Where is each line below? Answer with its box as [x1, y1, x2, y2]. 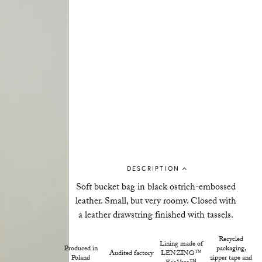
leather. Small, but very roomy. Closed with [75, 194, 237, 210]
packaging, [216, 243, 246, 255]
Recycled [219, 233, 244, 246]
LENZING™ [160, 247, 202, 260]
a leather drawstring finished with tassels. [78, 208, 234, 224]
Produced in [64, 243, 98, 255]
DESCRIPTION [126, 164, 180, 173]
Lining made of [159, 238, 203, 250]
